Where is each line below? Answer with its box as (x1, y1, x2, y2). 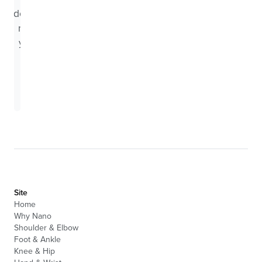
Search (180, 72, 211, 84)
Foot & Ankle (14, 233, 61, 245)
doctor (13, 6, 43, 20)
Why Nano (14, 210, 51, 222)
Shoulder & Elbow (14, 222, 78, 233)
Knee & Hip (14, 245, 55, 257)
